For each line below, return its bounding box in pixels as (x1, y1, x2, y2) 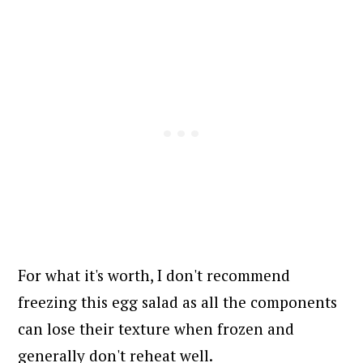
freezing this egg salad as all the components (18, 291, 338, 312)
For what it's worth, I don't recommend (18, 264, 291, 285)
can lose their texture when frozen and (18, 318, 295, 339)
